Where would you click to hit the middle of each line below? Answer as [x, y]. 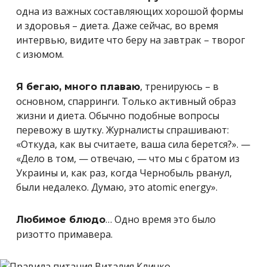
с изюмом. [40, 54]
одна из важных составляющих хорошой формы [130, 11]
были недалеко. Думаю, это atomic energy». [117, 187]
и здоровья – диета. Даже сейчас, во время [117, 26]
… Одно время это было [161, 219]
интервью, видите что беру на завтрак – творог [131, 40]
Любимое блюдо [61, 220]
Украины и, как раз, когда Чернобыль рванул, [124, 173]
